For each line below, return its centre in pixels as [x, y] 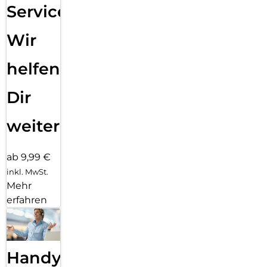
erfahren [27, 200]
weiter [33, 126]
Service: [39, 11]
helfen [33, 69]
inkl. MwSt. [27, 171]
